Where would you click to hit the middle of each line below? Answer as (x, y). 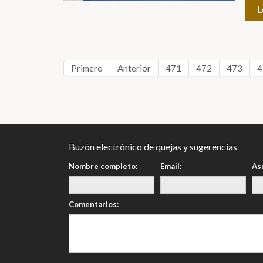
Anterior (134, 68)
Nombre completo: (103, 166)
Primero (87, 68)
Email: (171, 166)
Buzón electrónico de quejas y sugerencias (153, 146)
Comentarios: (94, 204)
